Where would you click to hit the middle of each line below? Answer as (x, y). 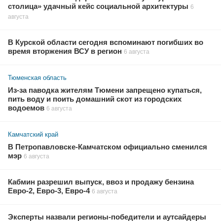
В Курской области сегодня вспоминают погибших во (106, 42)
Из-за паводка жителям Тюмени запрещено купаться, (105, 90)
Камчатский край (33, 134)
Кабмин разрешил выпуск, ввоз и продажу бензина (101, 182)
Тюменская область (37, 77)
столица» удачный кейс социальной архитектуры (98, 6)
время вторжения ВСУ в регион (65, 51)
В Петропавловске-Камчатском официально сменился (108, 147)
